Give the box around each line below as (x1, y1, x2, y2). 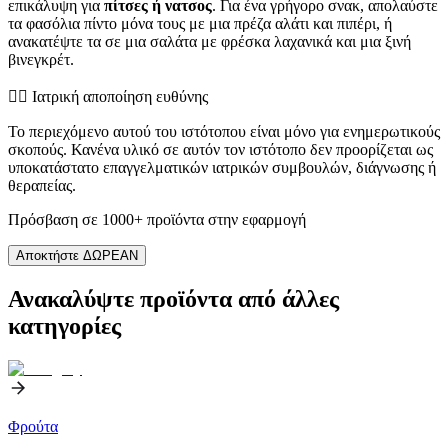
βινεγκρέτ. (8, 50, 74, 68)
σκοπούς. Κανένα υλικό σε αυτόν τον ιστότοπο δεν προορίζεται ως (8, 140, 433, 158)
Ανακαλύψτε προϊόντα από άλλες (8, 285, 339, 312)
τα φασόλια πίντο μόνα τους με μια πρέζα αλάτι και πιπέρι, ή (8, 14, 392, 32)
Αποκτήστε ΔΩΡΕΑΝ (16, 247, 138, 263)
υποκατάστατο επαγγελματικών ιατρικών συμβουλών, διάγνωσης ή (8, 158, 436, 176)
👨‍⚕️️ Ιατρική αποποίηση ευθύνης (8, 87, 208, 105)
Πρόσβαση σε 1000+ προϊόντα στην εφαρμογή (8, 210, 306, 228)
